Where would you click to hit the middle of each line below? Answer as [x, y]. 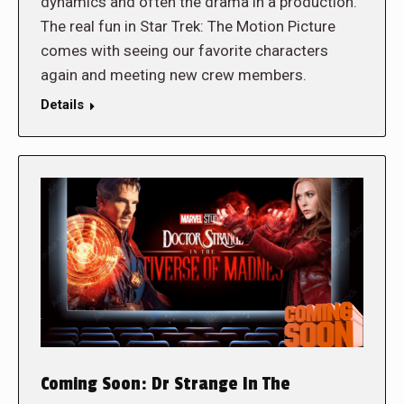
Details [62, 105]
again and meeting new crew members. [174, 75]
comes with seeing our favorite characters [184, 51]
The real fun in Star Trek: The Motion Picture [188, 27]
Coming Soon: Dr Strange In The [165, 384]
